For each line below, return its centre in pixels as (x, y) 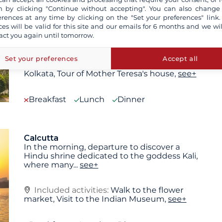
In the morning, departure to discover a (102, 147)
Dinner (131, 99)
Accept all (180, 58)
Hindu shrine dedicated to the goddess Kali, (111, 156)
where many (49, 165)
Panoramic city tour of (154, 64)
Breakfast (48, 99)
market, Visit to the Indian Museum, (96, 199)
